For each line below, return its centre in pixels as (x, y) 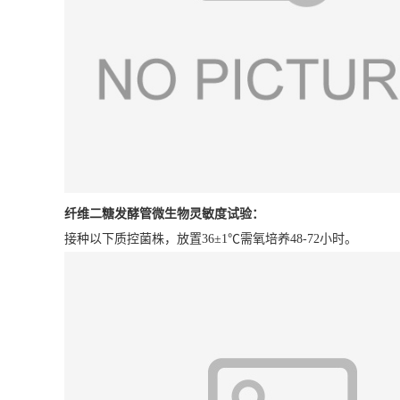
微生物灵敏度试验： (208, 213)
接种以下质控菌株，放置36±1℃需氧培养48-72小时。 (211, 238)
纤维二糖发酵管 (108, 213)
